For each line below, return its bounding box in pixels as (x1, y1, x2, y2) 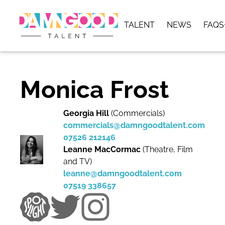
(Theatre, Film (141, 145, 193, 154)
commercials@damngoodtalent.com (63, 121, 205, 130)
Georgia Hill (63, 108, 109, 118)
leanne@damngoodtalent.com (63, 169, 182, 178)
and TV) (63, 157, 92, 166)
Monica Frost (20, 75, 169, 103)
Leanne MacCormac (63, 145, 141, 154)
